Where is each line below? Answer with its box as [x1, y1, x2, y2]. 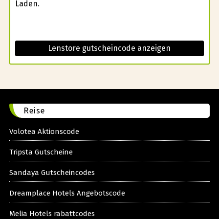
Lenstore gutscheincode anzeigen [48, 43, 171, 53]
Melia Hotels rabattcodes [9, 209, 95, 218]
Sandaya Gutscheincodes [9, 168, 95, 177]
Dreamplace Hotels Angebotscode [9, 188, 125, 197]
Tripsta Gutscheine [9, 147, 73, 156]
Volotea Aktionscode [9, 127, 79, 136]
